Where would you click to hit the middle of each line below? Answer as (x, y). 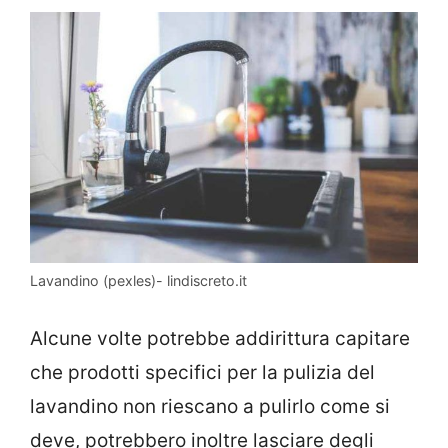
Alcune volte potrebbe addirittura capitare (220, 338)
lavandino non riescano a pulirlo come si (210, 406)
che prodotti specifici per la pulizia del (202, 372)
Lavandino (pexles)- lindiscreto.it (138, 281)
